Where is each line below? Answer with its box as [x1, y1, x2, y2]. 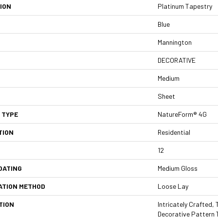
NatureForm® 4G [158, 109, 207, 118]
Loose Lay [158, 182, 188, 190]
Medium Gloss [158, 163, 198, 172]
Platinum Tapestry [158, 1, 212, 10]
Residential [158, 127, 190, 136]
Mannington [158, 37, 192, 46]
